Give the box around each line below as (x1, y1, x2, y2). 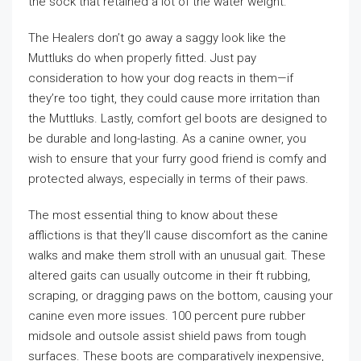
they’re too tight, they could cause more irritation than (28, 91, 320, 106)
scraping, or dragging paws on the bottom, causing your (28, 288, 333, 303)
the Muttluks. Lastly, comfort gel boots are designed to (28, 111, 327, 126)
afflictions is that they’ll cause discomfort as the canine (28, 228, 328, 243)
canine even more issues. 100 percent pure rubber (28, 309, 305, 323)
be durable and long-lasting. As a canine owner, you (28, 131, 306, 146)
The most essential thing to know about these (28, 208, 278, 222)
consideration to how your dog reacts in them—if (28, 71, 293, 85)
